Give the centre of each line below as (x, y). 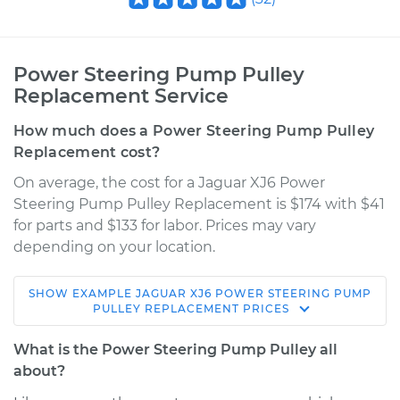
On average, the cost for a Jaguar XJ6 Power (169, 183)
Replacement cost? (87, 152)
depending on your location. (114, 247)
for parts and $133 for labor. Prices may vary (165, 225)
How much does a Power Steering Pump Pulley (194, 131)
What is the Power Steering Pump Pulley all (175, 350)
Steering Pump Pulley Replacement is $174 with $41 (199, 204)
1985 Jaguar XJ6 (103, 308)
